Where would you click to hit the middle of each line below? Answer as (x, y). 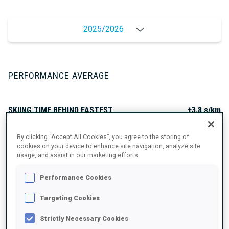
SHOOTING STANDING (46, 173)
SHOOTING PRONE (39, 142)
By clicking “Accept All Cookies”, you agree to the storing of (103, 136)
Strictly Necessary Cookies (84, 218)
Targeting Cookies (70, 198)
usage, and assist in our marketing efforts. (78, 155)
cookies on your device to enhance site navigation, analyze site (109, 146)
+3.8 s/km (204, 110)
